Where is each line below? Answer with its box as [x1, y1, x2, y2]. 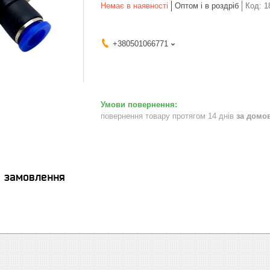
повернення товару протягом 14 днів [101, 111, 236, 121]
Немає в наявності [101, 1, 168, 10]
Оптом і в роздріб [175, 1, 239, 10]
